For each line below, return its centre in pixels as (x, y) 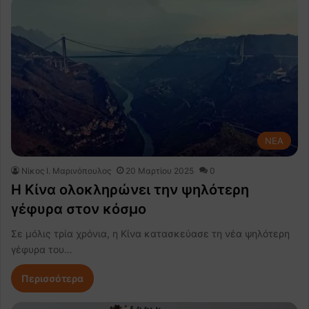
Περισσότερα (52, 279)
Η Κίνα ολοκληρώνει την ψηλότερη (130, 190)
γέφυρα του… (42, 250)
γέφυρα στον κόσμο (79, 209)
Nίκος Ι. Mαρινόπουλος (66, 171)
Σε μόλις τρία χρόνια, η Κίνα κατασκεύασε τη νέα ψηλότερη (150, 234)
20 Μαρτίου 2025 (160, 171)
